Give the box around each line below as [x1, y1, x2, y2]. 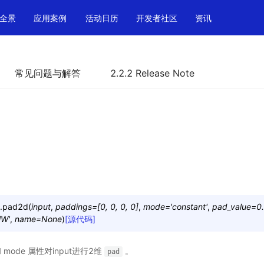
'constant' [170, 202, 207, 212]
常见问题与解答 [15, 67, 81, 79]
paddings [55, 202, 92, 212]
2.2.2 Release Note [110, 67, 194, 79]
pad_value [212, 202, 251, 212]
